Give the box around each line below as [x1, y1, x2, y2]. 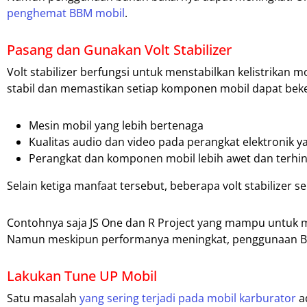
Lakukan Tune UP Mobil [7, 267, 157, 286]
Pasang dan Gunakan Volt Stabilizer [7, 40, 232, 60]
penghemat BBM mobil [7, 5, 125, 21]
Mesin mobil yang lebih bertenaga [29, 118, 204, 134]
